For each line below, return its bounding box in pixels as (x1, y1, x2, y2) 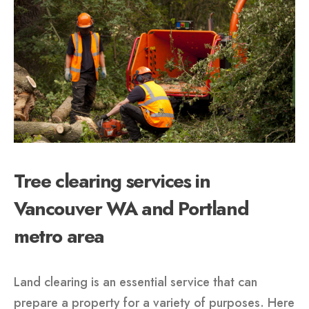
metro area (14, 222, 105, 250)
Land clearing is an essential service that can (14, 273, 257, 291)
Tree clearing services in (14, 167, 210, 195)
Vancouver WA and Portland (14, 195, 249, 222)
